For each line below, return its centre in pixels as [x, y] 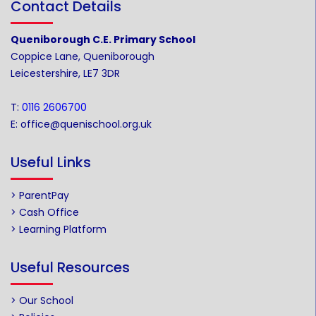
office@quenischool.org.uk [86, 124]
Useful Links [51, 162]
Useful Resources [70, 267]
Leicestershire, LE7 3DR [65, 73]
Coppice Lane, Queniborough [83, 56]
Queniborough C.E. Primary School [103, 39]
